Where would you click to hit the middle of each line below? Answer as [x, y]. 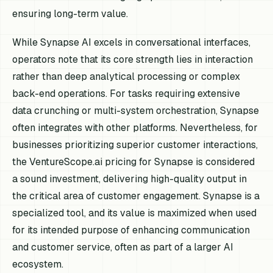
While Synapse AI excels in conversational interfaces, [132, 43]
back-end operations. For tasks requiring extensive [126, 94]
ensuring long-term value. [70, 14]
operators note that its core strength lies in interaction [133, 60]
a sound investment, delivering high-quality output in [130, 179]
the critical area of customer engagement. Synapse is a [136, 196]
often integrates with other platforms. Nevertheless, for [135, 128]
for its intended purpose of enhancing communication [131, 230]
